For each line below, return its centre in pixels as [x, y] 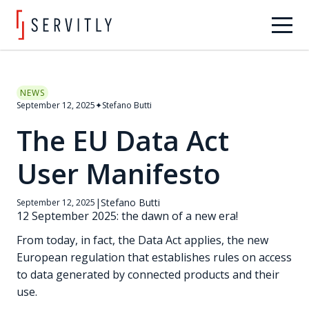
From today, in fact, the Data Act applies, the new [142, 240]
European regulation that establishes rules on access [154, 257]
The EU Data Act [123, 140]
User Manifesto [119, 173]
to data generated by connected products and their [148, 274]
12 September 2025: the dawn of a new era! [127, 216]
